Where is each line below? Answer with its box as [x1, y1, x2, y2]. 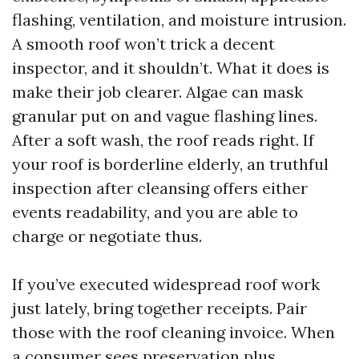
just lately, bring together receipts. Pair [12, 297, 307, 318]
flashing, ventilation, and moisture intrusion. [12, 9, 346, 30]
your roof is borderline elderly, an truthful [12, 153, 329, 174]
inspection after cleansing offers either [12, 177, 308, 198]
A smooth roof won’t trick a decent [12, 33, 275, 54]
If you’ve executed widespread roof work [12, 273, 320, 294]
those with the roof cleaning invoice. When [12, 321, 335, 342]
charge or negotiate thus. [12, 225, 202, 246]
